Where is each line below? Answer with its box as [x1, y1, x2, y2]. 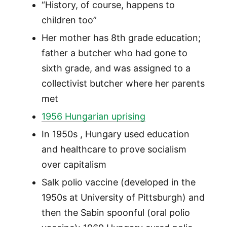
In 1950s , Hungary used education [41, 129, 190, 140]
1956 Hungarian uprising [41, 111, 145, 122]
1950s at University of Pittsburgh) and [41, 192, 205, 203]
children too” [41, 15, 97, 26]
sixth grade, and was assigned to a [41, 63, 191, 74]
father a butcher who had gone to [41, 48, 187, 59]
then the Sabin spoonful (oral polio [41, 207, 190, 218]
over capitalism [41, 159, 106, 170]
